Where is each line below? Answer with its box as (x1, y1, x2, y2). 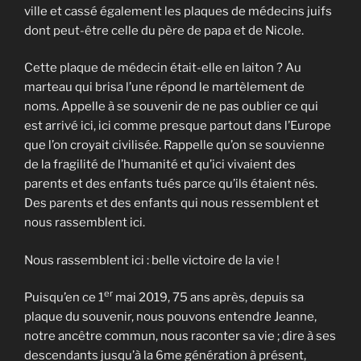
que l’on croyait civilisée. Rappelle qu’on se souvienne (24, 138, 325, 152)
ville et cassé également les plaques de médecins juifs (24, 3, 332, 19)
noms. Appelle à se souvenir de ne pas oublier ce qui (24, 99, 318, 114)
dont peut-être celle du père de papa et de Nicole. (24, 23, 304, 38)
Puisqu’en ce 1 (24, 290, 104, 305)
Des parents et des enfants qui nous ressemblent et (24, 196, 319, 210)
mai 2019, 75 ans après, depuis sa (113, 290, 304, 305)
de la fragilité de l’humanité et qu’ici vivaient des (24, 157, 296, 172)
